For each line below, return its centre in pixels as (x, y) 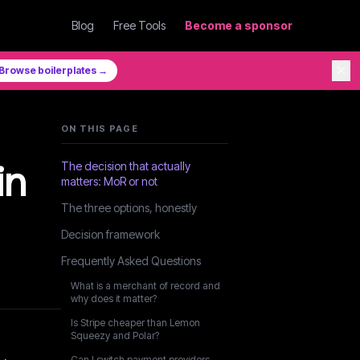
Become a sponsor (239, 25)
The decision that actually (126, 166)
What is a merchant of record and (145, 286)
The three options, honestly (129, 208)
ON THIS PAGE (100, 129)
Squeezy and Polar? (115, 335)
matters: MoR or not (109, 181)
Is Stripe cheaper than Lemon (135, 323)
